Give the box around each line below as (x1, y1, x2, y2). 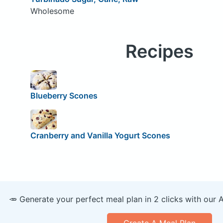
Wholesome (30, 5, 74, 16)
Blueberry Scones (30, 91, 98, 101)
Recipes (125, 40, 194, 62)
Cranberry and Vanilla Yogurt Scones (30, 130, 170, 140)
